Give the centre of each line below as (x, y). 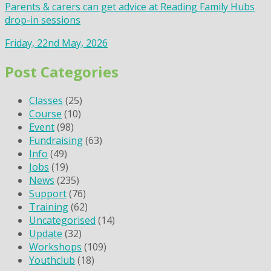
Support (48, 194)
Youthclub (52, 260)
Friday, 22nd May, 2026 (56, 43)
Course (45, 114)
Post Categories (62, 72)
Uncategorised (62, 220)
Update (46, 233)
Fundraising (56, 140)
